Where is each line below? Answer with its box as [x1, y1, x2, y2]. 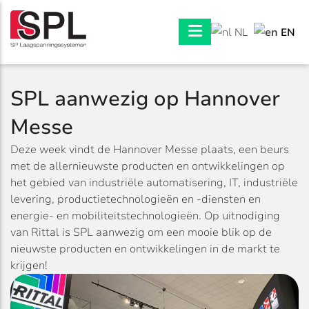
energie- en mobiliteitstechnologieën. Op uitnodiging [10, 208, 280, 223]
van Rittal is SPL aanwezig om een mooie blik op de [10, 224, 272, 240]
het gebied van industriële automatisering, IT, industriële [10, 175, 298, 190]
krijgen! [10, 257, 48, 273]
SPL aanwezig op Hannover [10, 84, 280, 113]
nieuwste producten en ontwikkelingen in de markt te [10, 241, 280, 257]
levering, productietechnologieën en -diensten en [10, 191, 261, 207]
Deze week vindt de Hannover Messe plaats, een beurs [10, 141, 289, 157]
